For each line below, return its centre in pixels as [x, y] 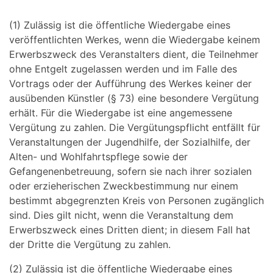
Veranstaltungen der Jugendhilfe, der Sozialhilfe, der [130, 142]
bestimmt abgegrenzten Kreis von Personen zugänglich [136, 200]
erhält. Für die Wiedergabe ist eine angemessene [121, 113]
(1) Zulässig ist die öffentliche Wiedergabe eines [120, 25]
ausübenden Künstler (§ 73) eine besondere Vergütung [134, 98]
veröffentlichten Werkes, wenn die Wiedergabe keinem [135, 40]
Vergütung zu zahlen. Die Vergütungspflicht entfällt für [135, 127]
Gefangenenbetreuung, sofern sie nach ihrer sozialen [130, 171]
